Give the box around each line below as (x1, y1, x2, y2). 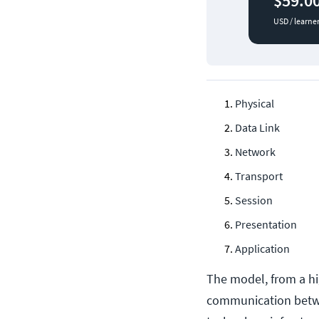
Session (235, 192, 273, 207)
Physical (235, 95, 274, 110)
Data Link (235, 120, 280, 135)
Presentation (235, 216, 297, 231)
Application (235, 241, 290, 256)
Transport (235, 168, 283, 183)
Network (235, 144, 276, 159)
